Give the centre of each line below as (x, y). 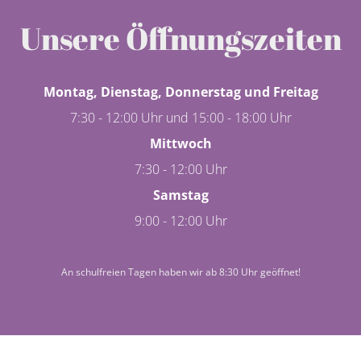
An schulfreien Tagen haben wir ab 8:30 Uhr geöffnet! (180, 272)
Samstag (180, 195)
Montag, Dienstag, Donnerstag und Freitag (180, 91)
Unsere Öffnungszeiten (180, 38)
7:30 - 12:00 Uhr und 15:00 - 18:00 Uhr (180, 117)
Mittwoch (180, 143)
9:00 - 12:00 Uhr (180, 220)
